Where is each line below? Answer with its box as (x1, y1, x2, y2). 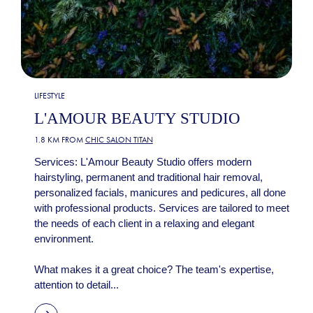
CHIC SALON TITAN (85, 135, 153, 145)
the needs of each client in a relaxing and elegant (34, 217, 254, 230)
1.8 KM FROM (34, 135, 85, 145)
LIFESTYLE (34, 90, 65, 101)
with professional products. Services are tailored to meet (34, 202, 289, 214)
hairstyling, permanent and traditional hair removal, (34, 171, 263, 184)
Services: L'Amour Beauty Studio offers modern (34, 156, 252, 168)
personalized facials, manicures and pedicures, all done (34, 187, 286, 199)
